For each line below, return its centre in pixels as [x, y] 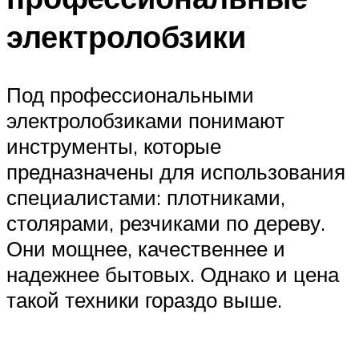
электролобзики [126, 36]
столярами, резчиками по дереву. [166, 222]
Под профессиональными [130, 94]
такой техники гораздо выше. [144, 299]
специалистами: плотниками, [146, 197]
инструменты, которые [114, 145]
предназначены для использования [176, 171]
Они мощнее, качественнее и [146, 248]
